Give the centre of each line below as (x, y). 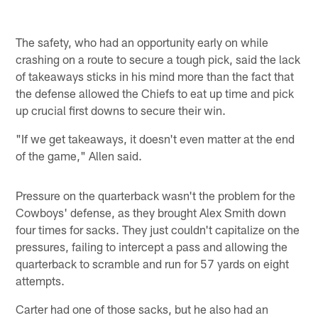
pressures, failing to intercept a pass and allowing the (152, 247)
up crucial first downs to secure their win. (121, 110)
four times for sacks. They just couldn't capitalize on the (158, 230)
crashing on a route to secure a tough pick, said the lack (158, 59)
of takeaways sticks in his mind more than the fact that (155, 76)
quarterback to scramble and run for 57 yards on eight (153, 264)
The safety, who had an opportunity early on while (142, 42)
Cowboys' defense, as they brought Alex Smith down (151, 213)
